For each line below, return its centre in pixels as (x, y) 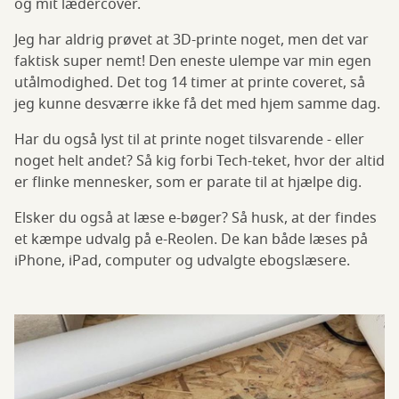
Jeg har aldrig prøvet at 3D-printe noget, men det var (191, 41)
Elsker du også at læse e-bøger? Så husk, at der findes (195, 219)
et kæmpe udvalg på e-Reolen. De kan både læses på (191, 240)
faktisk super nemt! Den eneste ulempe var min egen (193, 62)
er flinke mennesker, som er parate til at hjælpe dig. (188, 183)
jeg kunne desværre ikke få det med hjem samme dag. (197, 105)
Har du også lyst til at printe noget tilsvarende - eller (189, 140)
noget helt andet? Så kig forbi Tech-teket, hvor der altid (199, 162)
